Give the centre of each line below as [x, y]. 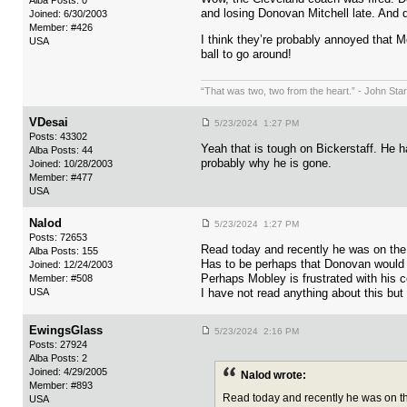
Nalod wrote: [273, 376]
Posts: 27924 [58, 345]
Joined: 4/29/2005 [68, 372]
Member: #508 [61, 278]
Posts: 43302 [58, 137]
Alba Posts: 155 [64, 251]
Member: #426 [61, 28]
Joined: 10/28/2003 [71, 164]
